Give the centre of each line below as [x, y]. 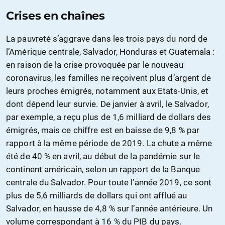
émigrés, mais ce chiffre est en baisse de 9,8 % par [103, 130]
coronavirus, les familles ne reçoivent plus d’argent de [109, 78]
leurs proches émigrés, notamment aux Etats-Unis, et [107, 91]
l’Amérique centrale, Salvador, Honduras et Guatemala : [110, 52]
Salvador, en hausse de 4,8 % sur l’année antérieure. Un [109, 209]
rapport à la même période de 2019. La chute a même [109, 143]
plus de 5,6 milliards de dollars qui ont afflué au [97, 196]
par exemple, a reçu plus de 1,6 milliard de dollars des [109, 117]
